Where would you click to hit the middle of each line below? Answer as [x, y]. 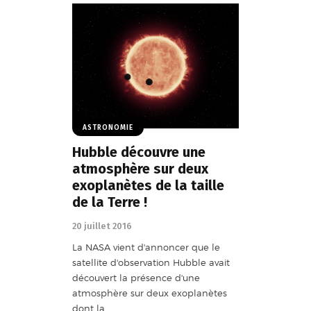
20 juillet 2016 [102, 226]
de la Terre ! [110, 202]
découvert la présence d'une [136, 278]
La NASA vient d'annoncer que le [146, 247]
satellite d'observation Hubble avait [151, 263]
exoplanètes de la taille [148, 185]
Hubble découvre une [139, 152]
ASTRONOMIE [108, 127]
